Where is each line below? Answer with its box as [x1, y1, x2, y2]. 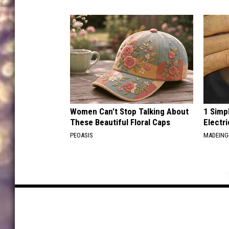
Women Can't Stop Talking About [70, 106, 189, 117]
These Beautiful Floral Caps [70, 117, 170, 127]
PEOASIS [70, 131, 93, 139]
